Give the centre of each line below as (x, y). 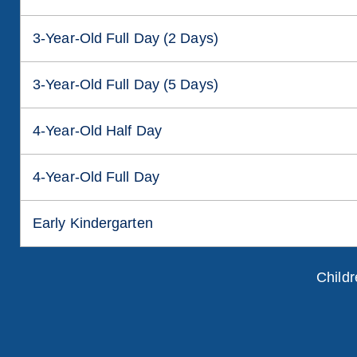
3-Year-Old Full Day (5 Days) (126, 85)
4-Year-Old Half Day (97, 131)
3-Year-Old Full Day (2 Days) (126, 39)
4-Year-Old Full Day (96, 177)
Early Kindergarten (93, 224)
